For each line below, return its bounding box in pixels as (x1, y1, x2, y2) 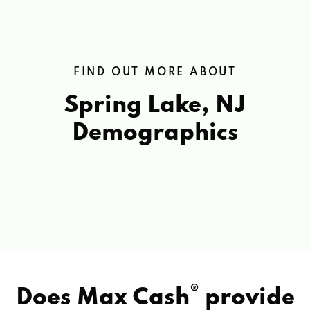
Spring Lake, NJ (64, 93, 246, 118)
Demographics (71, 121, 239, 145)
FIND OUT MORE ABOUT (73, 66, 237, 78)
